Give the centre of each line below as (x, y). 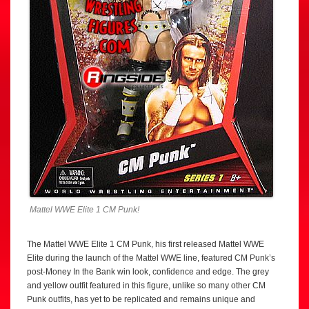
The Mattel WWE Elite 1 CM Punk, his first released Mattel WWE (146, 244)
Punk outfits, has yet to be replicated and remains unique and (141, 299)
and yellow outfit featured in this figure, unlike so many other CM (146, 286)
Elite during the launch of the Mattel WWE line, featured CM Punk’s (151, 258)
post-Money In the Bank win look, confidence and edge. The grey (148, 272)
